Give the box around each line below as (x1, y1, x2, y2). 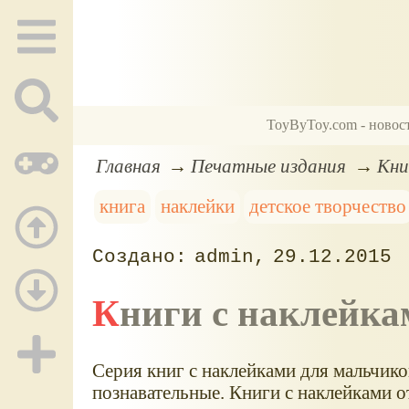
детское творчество (249, 195, 407, 217)
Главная (95, 154, 161, 176)
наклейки (160, 195, 235, 217)
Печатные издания (191, 154, 347, 176)
